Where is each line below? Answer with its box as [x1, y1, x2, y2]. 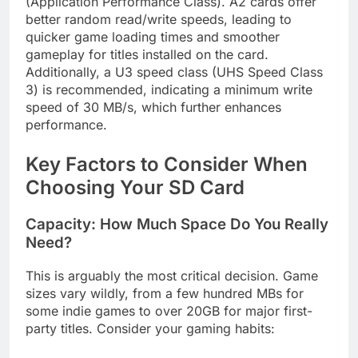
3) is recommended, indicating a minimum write [26, 82, 312, 98]
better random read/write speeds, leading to [26, 11, 292, 28]
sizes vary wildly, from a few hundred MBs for [26, 284, 304, 301]
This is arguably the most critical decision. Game [26, 267, 318, 284]
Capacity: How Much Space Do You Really [26, 215, 328, 233]
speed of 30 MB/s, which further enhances [26, 99, 281, 116]
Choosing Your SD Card [26, 176, 245, 200]
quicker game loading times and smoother [26, 29, 280, 46]
